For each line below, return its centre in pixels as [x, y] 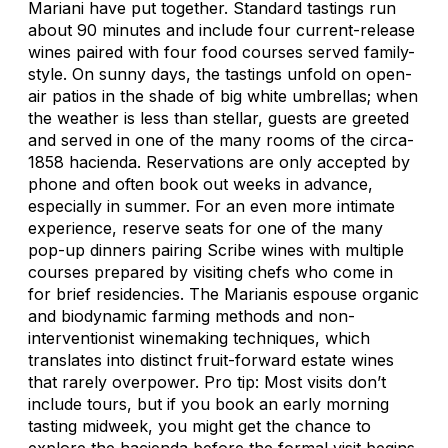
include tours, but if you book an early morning [208, 403]
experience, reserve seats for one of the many [205, 227]
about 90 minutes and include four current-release [221, 29]
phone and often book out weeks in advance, [200, 183]
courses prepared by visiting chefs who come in [210, 271]
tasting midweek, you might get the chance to [199, 425]
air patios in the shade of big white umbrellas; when [223, 95]
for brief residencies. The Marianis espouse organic [223, 293]
